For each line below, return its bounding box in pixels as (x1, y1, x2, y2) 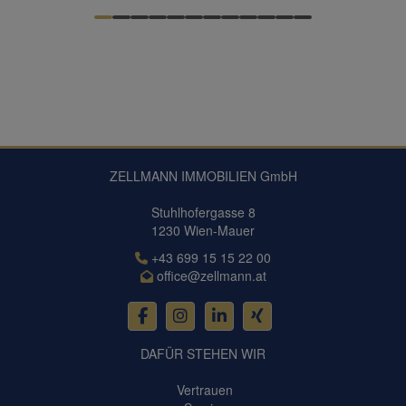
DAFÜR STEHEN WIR (140, 344, 266, 363)
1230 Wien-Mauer (151, 221, 255, 239)
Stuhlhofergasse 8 (150, 203, 256, 221)
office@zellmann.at (156, 266, 266, 285)
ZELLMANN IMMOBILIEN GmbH (109, 167, 297, 185)
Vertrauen (173, 381, 233, 400)
